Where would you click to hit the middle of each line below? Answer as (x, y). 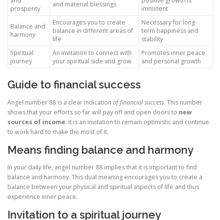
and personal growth (171, 61)
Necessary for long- (169, 23)
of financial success (138, 102)
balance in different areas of (93, 31)
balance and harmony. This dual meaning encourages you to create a (105, 177)
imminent (155, 9)
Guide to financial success (74, 85)
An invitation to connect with (92, 53)
